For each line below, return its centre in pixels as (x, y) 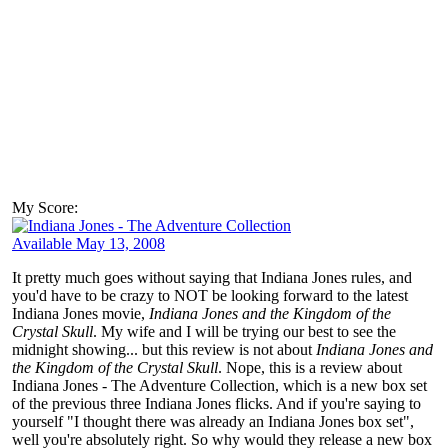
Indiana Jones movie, (80, 313)
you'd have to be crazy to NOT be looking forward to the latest (210, 295)
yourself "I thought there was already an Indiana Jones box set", (213, 421)
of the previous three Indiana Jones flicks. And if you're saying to (216, 403)
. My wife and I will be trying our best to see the (244, 331)
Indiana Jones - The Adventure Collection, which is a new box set (219, 385)
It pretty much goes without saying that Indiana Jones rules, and (212, 277)
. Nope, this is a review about (310, 367)
